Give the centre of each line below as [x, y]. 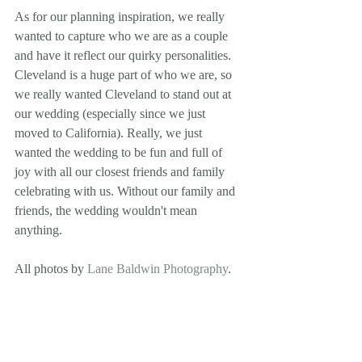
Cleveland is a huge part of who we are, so [125, 75]
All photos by [51, 269]
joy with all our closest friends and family [121, 172]
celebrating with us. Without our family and [126, 191]
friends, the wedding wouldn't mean [107, 210]
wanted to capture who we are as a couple [123, 36]
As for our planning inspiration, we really [121, 17]
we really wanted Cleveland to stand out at [124, 94]
